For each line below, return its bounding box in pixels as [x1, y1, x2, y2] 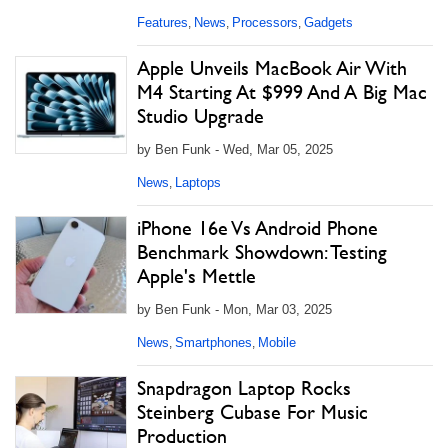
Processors [232, 15, 298, 30]
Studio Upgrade [137, 104, 264, 128]
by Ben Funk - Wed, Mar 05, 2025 [137, 142, 333, 157]
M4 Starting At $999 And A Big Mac [137, 80, 427, 104]
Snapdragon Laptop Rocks [137, 376, 351, 400]
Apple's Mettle [137, 264, 256, 288]
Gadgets [304, 15, 353, 30]
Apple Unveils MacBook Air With [137, 56, 407, 80]
